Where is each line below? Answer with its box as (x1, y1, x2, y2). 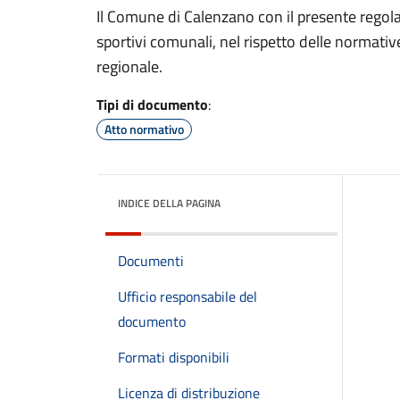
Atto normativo (104, 120, 184, 138)
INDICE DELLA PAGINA (118, 195, 221, 212)
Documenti (118, 250, 184, 271)
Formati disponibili (118, 346, 229, 368)
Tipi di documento (96, 94, 208, 115)
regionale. (96, 54, 162, 79)
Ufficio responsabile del (118, 286, 257, 307)
